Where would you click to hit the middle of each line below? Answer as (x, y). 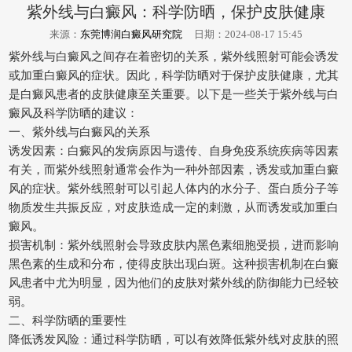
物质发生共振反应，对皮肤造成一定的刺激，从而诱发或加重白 (174, 207)
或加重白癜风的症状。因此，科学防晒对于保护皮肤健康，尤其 (174, 75)
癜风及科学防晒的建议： (73, 112)
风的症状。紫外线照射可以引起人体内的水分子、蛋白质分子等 (174, 188)
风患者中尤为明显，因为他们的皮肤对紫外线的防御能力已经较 (174, 282)
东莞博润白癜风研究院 (131, 34)
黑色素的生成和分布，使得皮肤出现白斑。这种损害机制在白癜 (174, 263)
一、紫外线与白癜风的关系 (79, 131)
